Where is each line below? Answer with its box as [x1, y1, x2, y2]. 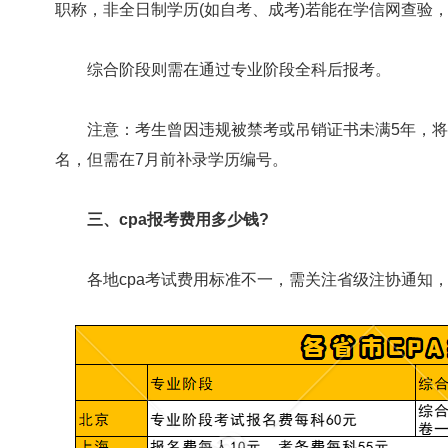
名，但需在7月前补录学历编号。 [55, 151, 288, 168]
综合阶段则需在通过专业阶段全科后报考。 [55, 61, 391, 78]
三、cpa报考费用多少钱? [87, 211, 269, 228]
